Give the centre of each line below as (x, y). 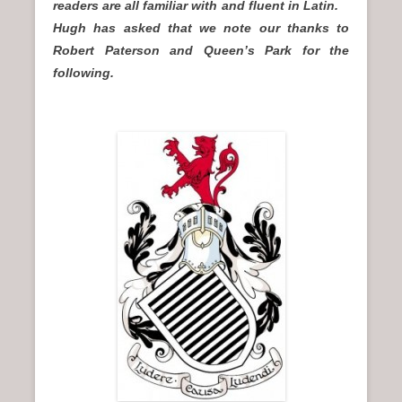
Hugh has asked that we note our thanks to (201, 28)
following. (83, 73)
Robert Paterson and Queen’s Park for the (201, 50)
